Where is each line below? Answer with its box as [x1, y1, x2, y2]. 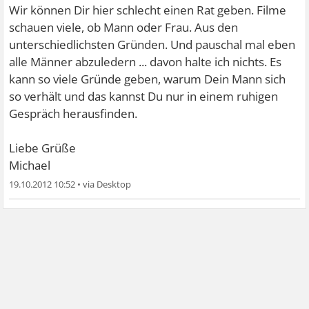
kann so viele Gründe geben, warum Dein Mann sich [9, 70, 286, 87]
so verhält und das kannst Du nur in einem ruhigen [9, 88, 279, 104]
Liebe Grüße [9, 139, 77, 156]
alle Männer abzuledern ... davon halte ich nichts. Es [9, 53, 282, 70]
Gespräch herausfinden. [9, 105, 138, 121]
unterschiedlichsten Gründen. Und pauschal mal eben [9, 36, 296, 52]
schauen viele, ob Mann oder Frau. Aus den [9, 19, 239, 35]
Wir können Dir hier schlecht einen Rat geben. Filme [9, 1, 287, 18]
